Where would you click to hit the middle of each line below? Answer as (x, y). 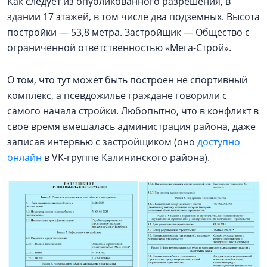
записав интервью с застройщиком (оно (102, 142)
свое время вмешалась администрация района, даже (131, 127)
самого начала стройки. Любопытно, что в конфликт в (133, 111)
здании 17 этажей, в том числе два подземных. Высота (133, 17)
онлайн (24, 158)
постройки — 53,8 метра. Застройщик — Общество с (128, 32)
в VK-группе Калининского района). (127, 158)
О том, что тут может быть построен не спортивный (127, 80)
